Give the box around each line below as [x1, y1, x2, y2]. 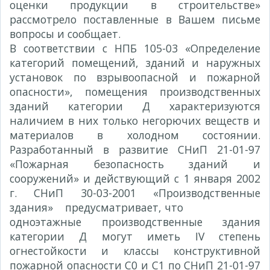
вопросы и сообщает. [10, 27, 121, 41]
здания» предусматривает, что [10, 200, 183, 215]
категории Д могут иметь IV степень [10, 229, 260, 243]
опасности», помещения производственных [10, 84, 260, 99]
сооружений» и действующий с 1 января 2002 [10, 171, 260, 186]
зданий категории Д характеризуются [10, 99, 260, 113]
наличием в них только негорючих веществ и [10, 113, 260, 128]
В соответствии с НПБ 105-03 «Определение [10, 41, 260, 55]
